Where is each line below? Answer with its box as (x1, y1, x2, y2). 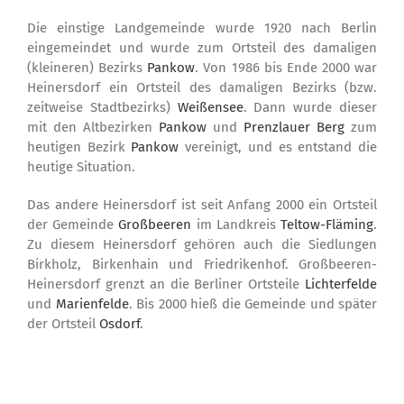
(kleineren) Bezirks (27, 60, 148, 77)
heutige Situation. (27, 159, 135, 176)
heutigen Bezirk (27, 139, 132, 156)
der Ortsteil (27, 316, 99, 333)
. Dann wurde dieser (243, 99, 378, 116)
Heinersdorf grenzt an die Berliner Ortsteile (27, 276, 305, 293)
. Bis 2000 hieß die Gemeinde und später (128, 296, 377, 313)
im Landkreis (191, 216, 281, 234)
